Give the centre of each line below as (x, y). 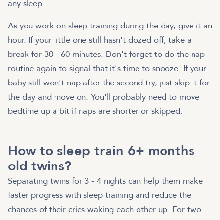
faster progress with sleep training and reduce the (99, 195)
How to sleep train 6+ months (101, 151)
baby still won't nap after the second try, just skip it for (109, 82)
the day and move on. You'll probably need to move (104, 97)
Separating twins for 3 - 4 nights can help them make (105, 181)
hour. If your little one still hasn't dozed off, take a (100, 40)
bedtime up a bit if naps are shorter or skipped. (95, 111)
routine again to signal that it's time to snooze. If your (107, 68)
